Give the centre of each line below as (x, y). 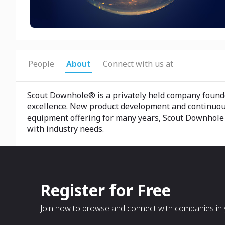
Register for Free (105, 190)
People (41, 64)
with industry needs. (66, 129)
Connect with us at (138, 64)
